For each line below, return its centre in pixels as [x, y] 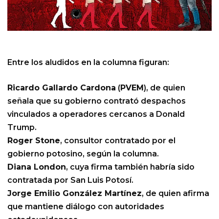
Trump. [22, 127]
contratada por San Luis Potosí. [70, 180]
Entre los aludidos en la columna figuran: [88, 62]
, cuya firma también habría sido [130, 167]
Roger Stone [34, 140]
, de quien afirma [175, 193]
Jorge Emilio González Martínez [75, 193]
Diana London [37, 167]
